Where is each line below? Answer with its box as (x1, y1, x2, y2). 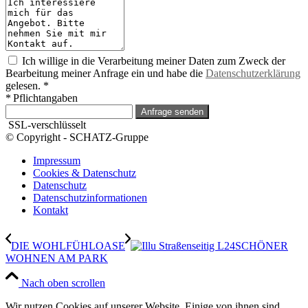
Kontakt (33, 204, 68, 217)
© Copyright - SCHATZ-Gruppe (5, 131, 148, 144)
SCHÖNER (235, 240, 288, 252)
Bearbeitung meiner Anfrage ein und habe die (5, 67, 206, 80)
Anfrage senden (141, 107, 203, 118)
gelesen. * (5, 80, 49, 92)
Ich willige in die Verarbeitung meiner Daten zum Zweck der (22, 55, 285, 67)
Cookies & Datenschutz (33, 167, 136, 179)
